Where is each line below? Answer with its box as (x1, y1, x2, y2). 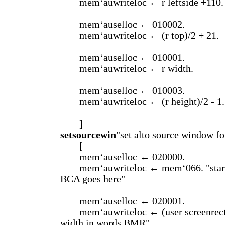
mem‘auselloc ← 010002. (79, 19, 185, 30)
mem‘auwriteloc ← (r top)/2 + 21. (79, 30, 219, 41)
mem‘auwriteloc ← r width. (79, 63, 193, 74)
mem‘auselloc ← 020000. (79, 152, 185, 162)
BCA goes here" (60, 174, 125, 184)
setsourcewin (60, 130, 116, 140)
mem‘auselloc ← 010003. (79, 85, 185, 96)
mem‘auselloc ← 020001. (79, 196, 185, 206)
